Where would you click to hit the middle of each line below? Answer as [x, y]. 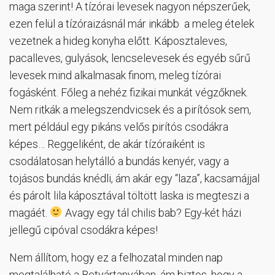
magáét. [29, 212]
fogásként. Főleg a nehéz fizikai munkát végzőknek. [129, 92]
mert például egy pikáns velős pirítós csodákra [119, 126]
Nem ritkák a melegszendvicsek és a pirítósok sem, [130, 109]
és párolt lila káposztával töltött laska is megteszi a [129, 195]
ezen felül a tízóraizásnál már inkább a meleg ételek [132, 23]
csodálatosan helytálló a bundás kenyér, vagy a [119, 161]
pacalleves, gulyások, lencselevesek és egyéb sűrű [130, 58]
